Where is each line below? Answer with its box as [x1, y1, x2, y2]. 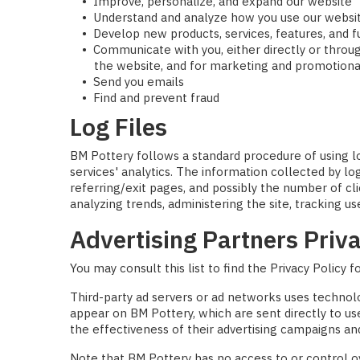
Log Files [70, 110, 167, 142]
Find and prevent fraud [93, 89, 219, 105]
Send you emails [93, 73, 184, 89]
